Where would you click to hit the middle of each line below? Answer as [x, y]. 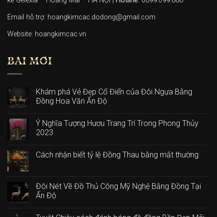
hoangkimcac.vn [61, 34]
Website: [21, 34]
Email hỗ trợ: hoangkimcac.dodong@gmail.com [81, 17]
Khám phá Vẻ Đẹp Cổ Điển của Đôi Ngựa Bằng [114, 92]
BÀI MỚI [30, 62]
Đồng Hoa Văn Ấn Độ [71, 101]
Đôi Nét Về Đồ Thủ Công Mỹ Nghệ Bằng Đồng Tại [118, 186]
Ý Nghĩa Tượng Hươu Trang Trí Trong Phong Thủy [117, 123]
